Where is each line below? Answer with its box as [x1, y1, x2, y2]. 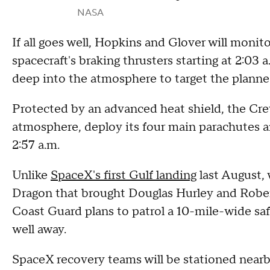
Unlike [12, 168, 51, 184]
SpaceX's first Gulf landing [51, 168, 196, 184]
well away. [12, 222, 66, 238]
